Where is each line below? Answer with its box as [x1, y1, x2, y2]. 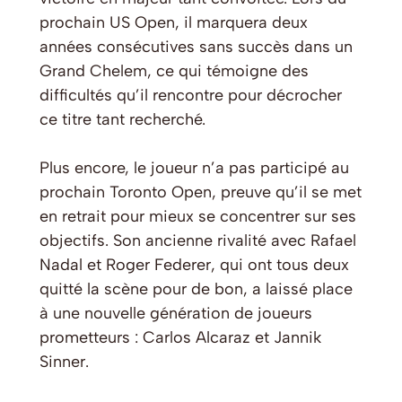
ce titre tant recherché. [39, 109, 205, 130]
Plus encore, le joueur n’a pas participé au [39, 158, 349, 179]
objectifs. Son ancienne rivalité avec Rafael [39, 231, 356, 251]
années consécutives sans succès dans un [39, 37, 353, 57]
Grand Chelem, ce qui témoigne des [39, 61, 309, 82]
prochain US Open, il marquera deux [39, 13, 308, 33]
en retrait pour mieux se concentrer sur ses [39, 206, 356, 227]
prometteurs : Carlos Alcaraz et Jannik [39, 328, 321, 348]
